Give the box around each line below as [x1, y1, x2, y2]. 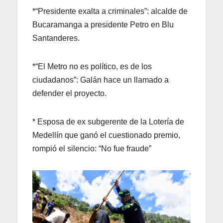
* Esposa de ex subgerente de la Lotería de [32, 117, 184, 126]
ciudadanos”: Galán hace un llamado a [32, 75, 169, 84]
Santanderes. [32, 33, 80, 42]
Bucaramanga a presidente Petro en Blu [32, 20, 174, 29]
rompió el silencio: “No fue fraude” [32, 144, 151, 153]
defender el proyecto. [32, 89, 107, 98]
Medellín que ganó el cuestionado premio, [32, 130, 180, 139]
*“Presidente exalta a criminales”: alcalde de [32, 6, 188, 15]
